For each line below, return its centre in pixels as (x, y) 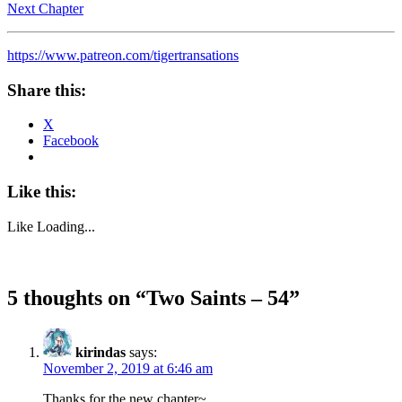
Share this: (47, 90)
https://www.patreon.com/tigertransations (123, 55)
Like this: (42, 191)
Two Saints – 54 (218, 297)
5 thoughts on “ (77, 297)
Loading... (66, 226)
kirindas (100, 352)
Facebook (71, 141)
